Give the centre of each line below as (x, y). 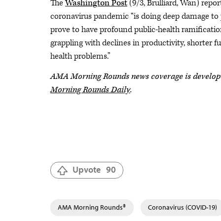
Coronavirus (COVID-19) (183, 207)
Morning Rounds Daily (90, 90)
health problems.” (80, 56)
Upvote (87, 169)
